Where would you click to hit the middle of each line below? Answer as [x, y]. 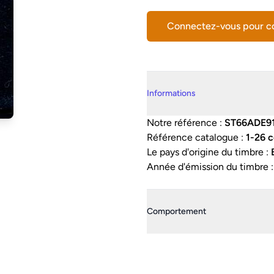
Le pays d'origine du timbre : [209, 152]
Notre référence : [186, 123]
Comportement [176, 211]
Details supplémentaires [198, 77]
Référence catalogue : [196, 137]
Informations [171, 93]
